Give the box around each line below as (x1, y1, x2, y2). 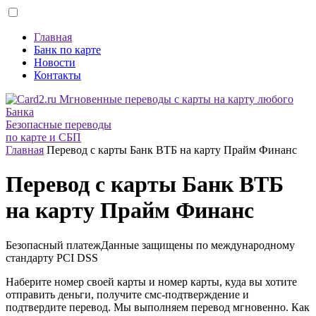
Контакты (34, 69, 81, 81)
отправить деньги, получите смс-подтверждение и (6, 288, 249, 300)
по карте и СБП (6, 131, 81, 143)
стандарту (6, 251, 56, 264)
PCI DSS (56, 251, 98, 264)
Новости (34, 56, 75, 68)
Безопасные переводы (6, 119, 111, 130)
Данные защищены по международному (101, 238, 295, 251)
